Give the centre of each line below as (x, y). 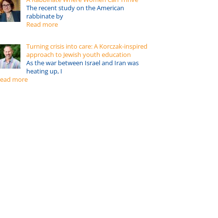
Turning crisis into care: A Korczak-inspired (87, 46)
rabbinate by (45, 16)
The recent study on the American (75, 8)
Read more (42, 25)
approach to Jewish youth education (79, 54)
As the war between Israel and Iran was (82, 63)
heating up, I (44, 71)
